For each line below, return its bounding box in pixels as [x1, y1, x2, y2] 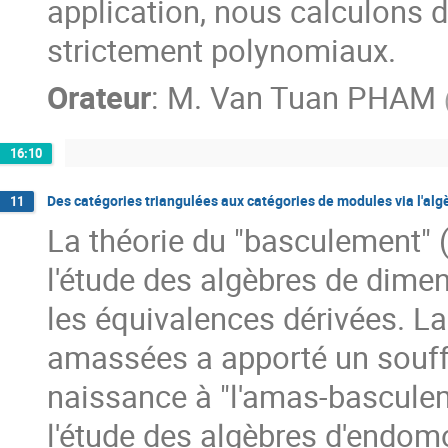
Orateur [47, 77, 151, 119]
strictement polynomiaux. [47, 30, 396, 72]
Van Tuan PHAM [210, 77, 436, 119]
